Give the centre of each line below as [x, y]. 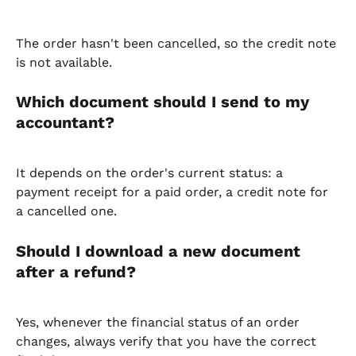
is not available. [64, 62]
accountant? [65, 122]
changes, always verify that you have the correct [168, 342]
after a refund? [76, 271]
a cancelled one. [66, 211]
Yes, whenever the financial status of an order [160, 323]
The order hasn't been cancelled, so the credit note [178, 43]
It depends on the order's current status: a [151, 173]
